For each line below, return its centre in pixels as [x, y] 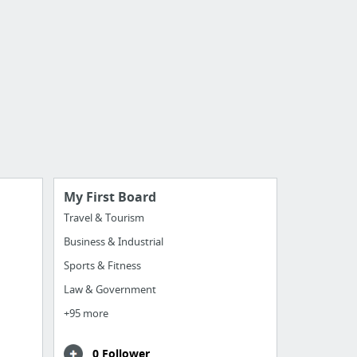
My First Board [110, 197]
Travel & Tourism [104, 218]
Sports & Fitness [102, 265]
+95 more [86, 313]
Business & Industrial [113, 241]
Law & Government [110, 289]
